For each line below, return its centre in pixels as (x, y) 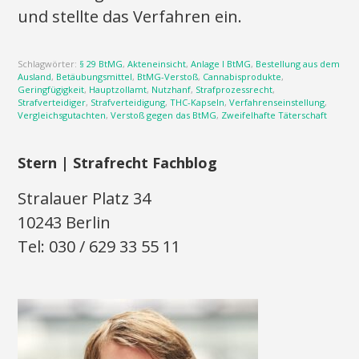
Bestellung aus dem (298, 64)
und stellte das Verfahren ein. (130, 16)
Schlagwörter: (49, 64)
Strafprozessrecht (234, 89)
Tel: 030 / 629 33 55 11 (99, 246)
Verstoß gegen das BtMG (164, 115)
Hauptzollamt (118, 89)
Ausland (35, 77)
